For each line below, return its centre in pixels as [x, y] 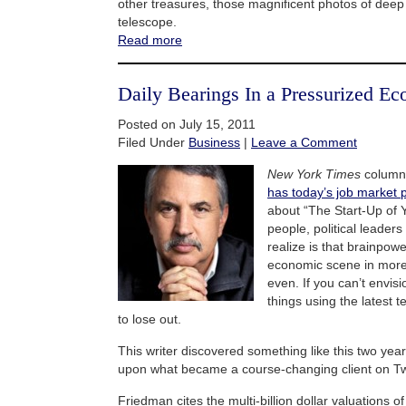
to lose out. [150, 319]
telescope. [147, 21]
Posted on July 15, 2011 [187, 124]
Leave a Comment [304, 142]
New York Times [314, 174]
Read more [150, 39]
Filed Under [153, 142]
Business [214, 142]
